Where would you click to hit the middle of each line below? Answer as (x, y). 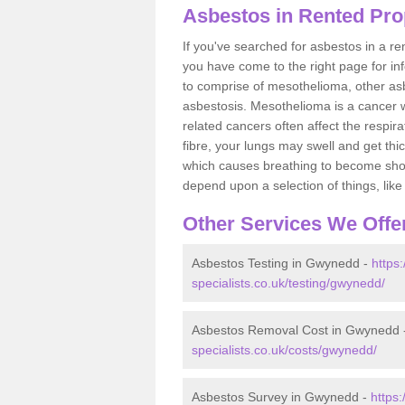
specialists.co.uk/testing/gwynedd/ (288, 283)
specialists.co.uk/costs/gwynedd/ (284, 349)
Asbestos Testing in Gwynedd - (282, 263)
